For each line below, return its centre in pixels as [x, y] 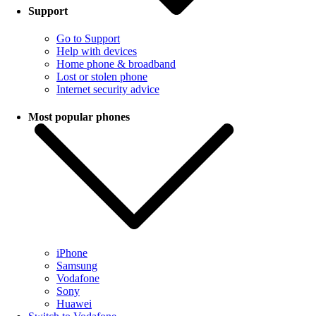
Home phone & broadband [116, 63]
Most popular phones [79, 117]
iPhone [72, 253]
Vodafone [78, 279]
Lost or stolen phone [102, 76]
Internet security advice [108, 89]
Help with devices [97, 51]
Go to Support [88, 38]
